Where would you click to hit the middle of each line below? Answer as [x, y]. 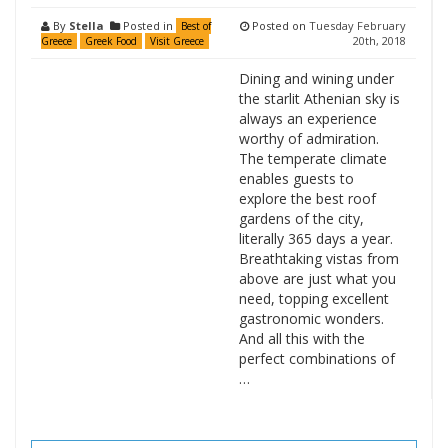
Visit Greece [177, 41]
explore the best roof [307, 198]
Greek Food [111, 41]
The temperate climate [312, 158]
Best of [196, 26]
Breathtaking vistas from [318, 258]
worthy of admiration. [308, 138]
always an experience [307, 118]
